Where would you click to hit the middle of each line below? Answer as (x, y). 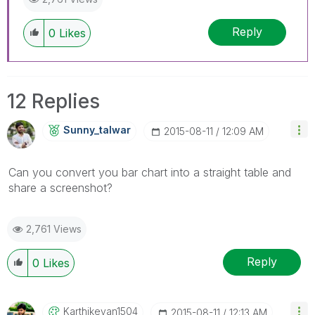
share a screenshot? (60, 187)
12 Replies (53, 101)
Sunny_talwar (97, 129)
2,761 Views (54, 229)
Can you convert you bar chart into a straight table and (150, 172)
